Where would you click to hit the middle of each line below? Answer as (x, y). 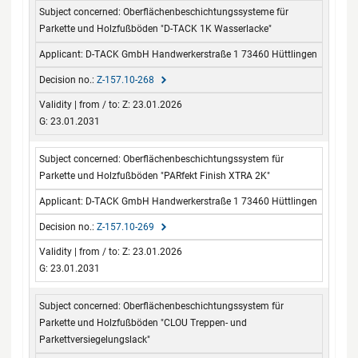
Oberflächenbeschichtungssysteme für (206, 12)
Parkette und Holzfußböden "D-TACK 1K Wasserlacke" (156, 29)
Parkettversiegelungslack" (95, 340)
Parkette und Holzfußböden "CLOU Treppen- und (143, 323)
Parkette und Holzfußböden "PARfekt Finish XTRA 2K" (155, 176)
